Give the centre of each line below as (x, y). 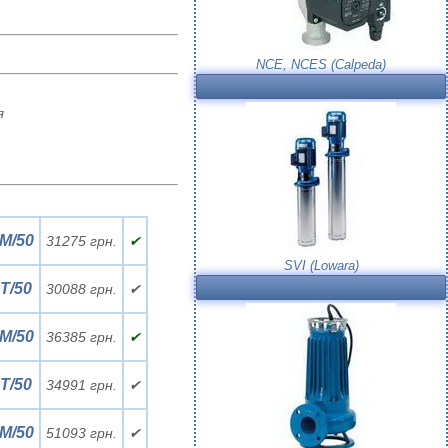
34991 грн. (81, 385)
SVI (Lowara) (321, 265)
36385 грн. (81, 337)
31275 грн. (81, 241)
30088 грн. (81, 289)
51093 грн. (81, 433)
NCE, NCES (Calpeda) (321, 64)
